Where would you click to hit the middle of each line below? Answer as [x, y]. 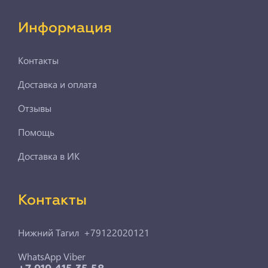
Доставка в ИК [49, 156]
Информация [65, 28]
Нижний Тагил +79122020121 [84, 232]
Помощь [36, 132]
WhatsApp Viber [52, 256]
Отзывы [35, 108]
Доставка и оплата [57, 84]
